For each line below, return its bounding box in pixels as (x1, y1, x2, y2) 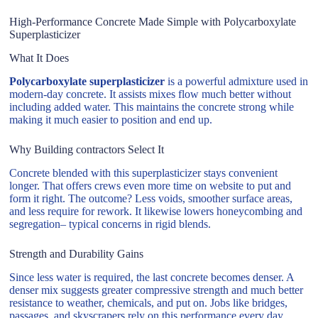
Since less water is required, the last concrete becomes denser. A (9, 270, 295, 283)
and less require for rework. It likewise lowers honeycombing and (9, 204, 303, 217)
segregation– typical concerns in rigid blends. (9, 217, 212, 230)
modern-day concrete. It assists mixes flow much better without (9, 87, 292, 100)
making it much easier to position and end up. (9, 113, 213, 126)
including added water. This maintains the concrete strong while (9, 100, 295, 113)
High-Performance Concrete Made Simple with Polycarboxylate (9, 16, 297, 28)
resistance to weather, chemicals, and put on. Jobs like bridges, (9, 296, 288, 309)
